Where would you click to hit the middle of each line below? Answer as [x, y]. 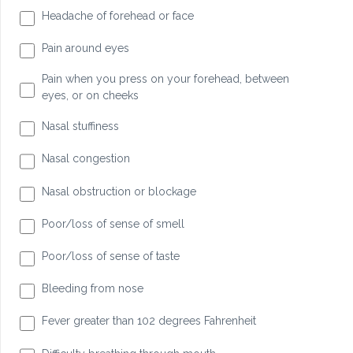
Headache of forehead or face [117, 15]
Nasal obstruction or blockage [119, 191]
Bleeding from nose [92, 289]
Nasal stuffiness [80, 126]
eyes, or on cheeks [90, 96]
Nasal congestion [85, 159]
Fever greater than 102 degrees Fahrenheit [149, 321]
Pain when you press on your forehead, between [165, 79]
